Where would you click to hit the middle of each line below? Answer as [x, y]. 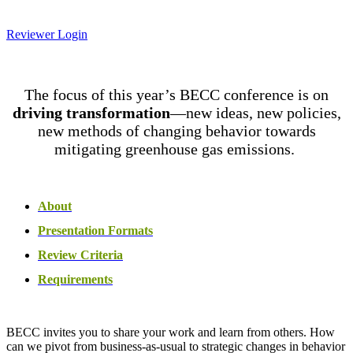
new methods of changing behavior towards [176, 131]
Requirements [75, 279]
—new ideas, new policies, [255, 113]
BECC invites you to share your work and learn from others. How [171, 332]
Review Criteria [80, 255]
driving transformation [91, 113]
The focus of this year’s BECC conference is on [176, 95]
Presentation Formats [95, 230]
